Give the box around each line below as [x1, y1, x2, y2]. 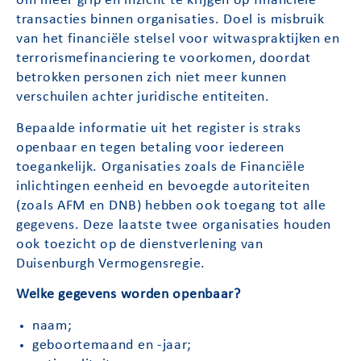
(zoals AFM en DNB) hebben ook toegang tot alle [16, 198, 326, 213]
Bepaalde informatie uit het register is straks [16, 121, 301, 135]
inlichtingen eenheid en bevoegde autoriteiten [16, 179, 310, 193]
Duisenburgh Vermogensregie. [16, 256, 206, 271]
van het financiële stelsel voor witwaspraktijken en [16, 32, 340, 47]
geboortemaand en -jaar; [32, 338, 193, 352]
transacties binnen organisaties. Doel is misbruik [16, 13, 325, 27]
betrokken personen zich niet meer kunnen [16, 71, 288, 85]
